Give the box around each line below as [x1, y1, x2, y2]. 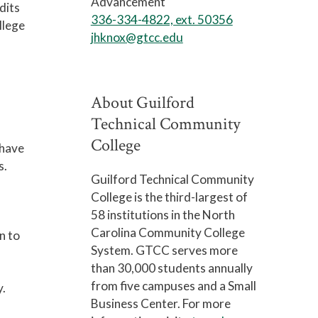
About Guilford [90, 92, 194, 114]
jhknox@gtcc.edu [90, 30, 183, 45]
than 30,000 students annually [90, 261, 253, 275]
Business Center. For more [90, 296, 231, 311]
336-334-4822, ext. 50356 [90, 12, 233, 27]
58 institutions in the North [90, 207, 235, 222]
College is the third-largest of [90, 190, 248, 204]
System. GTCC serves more [90, 243, 238, 258]
